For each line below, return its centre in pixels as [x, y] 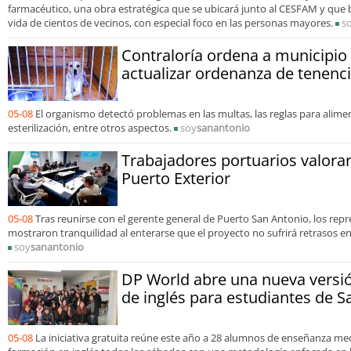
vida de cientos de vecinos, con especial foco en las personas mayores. [172, 23]
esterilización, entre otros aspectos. [90, 128]
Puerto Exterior [176, 179]
